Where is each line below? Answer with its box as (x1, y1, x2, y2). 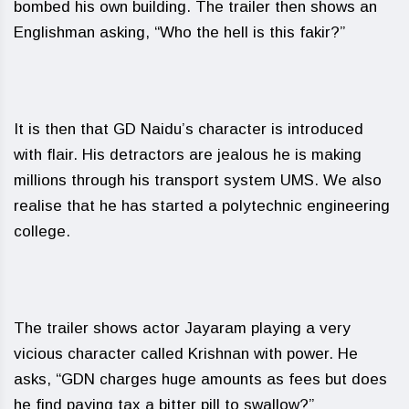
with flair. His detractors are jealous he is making (14, 146, 362, 164)
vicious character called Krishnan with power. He (14, 345, 358, 363)
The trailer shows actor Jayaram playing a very (14, 320, 351, 338)
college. (14, 223, 70, 241)
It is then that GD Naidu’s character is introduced (14, 121, 363, 139)
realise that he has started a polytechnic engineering (14, 197, 390, 215)
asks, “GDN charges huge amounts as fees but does (14, 371, 387, 389)
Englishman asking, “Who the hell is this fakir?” (14, 24, 345, 42)
